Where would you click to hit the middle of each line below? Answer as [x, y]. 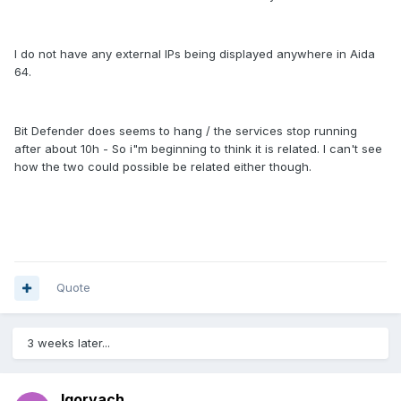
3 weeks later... [68, 343]
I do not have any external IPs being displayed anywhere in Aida [195, 54]
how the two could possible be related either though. [163, 167]
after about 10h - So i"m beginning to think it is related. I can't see [198, 149]
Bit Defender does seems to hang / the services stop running [186, 131]
